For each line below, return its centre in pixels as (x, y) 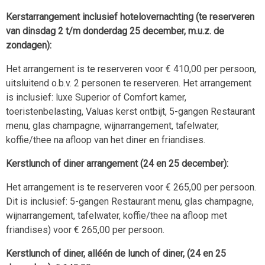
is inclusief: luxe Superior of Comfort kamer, (96, 97)
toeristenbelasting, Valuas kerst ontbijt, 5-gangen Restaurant (130, 112)
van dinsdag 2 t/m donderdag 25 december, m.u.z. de (115, 31)
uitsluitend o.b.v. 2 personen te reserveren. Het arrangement (129, 83)
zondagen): (29, 45)
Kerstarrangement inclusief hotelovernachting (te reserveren (130, 17)
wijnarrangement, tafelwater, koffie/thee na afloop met (117, 216)
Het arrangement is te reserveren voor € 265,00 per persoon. (131, 187)
